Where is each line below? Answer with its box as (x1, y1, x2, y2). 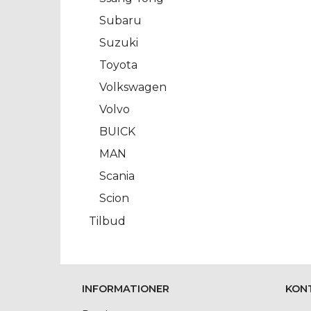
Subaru (99, 14, 142, 28)
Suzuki (99, 36, 138, 50)
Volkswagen (99, 81, 167, 94)
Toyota (99, 58, 137, 72)
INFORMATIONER (82, 283, 169, 295)
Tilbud (89, 214, 126, 228)
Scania (99, 169, 135, 183)
